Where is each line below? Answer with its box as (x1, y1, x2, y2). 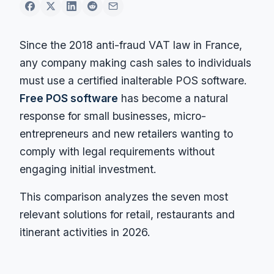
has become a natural (118, 91, 228, 105)
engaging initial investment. (20, 162, 157, 176)
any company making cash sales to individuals (20, 56, 251, 69)
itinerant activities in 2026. (20, 225, 150, 239)
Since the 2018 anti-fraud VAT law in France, (20, 38, 242, 51)
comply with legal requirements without (20, 144, 215, 158)
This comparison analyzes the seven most (20, 190, 228, 203)
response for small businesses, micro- (20, 109, 206, 122)
